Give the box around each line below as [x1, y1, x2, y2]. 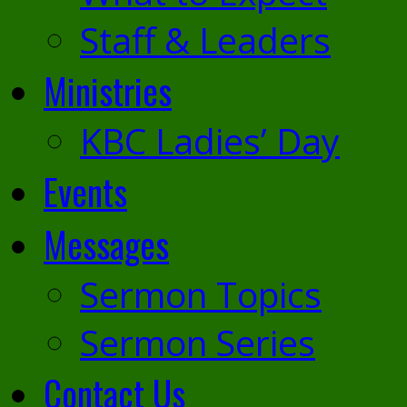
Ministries [44, 64, 172, 116]
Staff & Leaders [80, 15, 331, 64]
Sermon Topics [80, 270, 322, 318]
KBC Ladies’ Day [80, 116, 340, 164]
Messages [44, 217, 169, 270]
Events [44, 164, 127, 217]
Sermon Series [80, 318, 315, 366]
